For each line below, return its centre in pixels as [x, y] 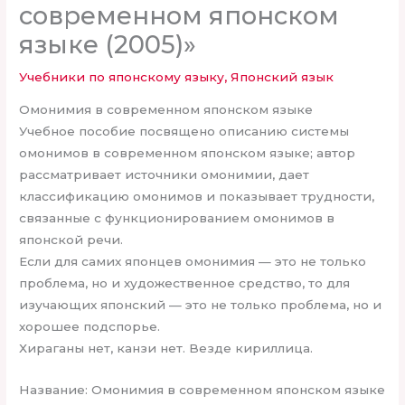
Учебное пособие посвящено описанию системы [184, 131]
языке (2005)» [108, 45]
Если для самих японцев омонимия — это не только [193, 261]
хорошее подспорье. [90, 326]
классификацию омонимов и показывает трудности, [197, 196]
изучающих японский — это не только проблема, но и [201, 304]
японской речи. [71, 239]
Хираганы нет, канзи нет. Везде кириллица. [166, 348]
